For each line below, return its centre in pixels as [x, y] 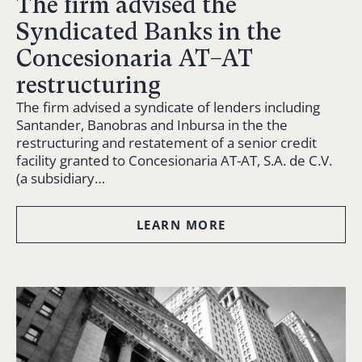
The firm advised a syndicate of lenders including [168, 107]
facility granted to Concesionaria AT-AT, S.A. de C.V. [174, 161]
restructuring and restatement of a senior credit [166, 143]
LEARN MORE [181, 225]
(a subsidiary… [61, 179]
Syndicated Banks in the [149, 32]
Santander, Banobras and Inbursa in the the [152, 125]
